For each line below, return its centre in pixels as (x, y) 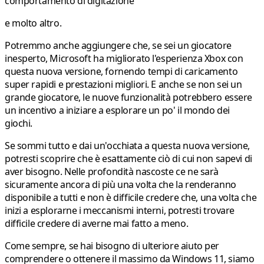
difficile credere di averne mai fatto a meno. (97, 224)
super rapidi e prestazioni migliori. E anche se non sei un (123, 85)
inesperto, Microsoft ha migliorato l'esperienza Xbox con (124, 59)
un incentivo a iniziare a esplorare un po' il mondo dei (117, 110)
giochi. (19, 123)
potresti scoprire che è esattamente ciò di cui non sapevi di (128, 159)
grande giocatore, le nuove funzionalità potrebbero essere (129, 98)
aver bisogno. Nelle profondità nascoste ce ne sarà (112, 172)
